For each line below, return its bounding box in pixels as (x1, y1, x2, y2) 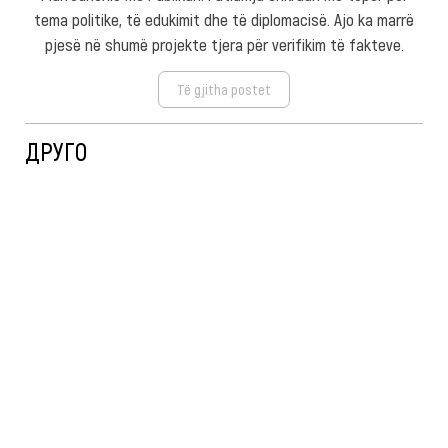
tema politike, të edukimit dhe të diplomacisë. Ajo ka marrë (34, 8, 414, 29)
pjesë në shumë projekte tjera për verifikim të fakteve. (44, 33, 404, 54)
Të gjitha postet (177, 79, 271, 98)
